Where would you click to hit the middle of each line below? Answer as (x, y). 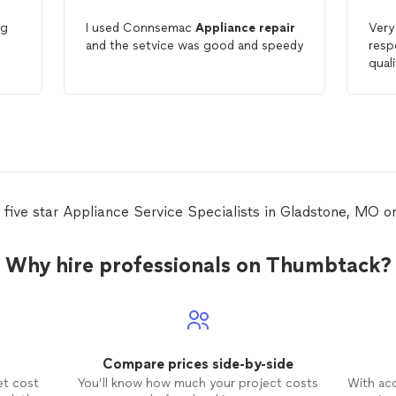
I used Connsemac (140, 28)
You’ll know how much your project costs (198, 383)
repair (277, 28)
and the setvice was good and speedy (194, 46)
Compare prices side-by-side (198, 364)
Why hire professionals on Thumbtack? (198, 265)
